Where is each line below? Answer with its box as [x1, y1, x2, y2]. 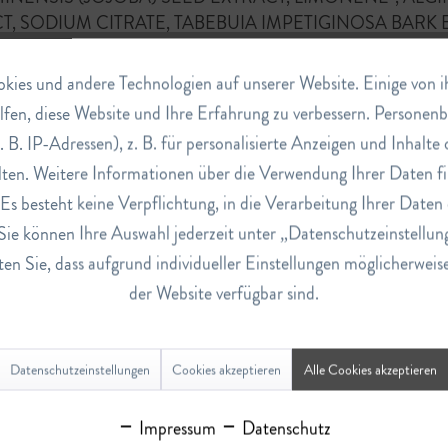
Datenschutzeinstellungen [10, 359, 150, 380]
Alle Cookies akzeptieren [304, 359, 437, 380]
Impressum [135, 415, 216, 442]
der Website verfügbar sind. [129, 280, 319, 307]
